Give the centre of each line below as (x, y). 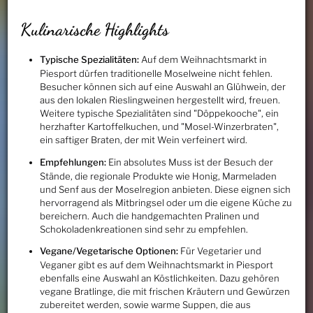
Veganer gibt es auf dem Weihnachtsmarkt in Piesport (156, 265)
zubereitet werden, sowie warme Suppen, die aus (145, 305)
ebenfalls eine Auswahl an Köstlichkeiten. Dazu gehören (159, 278)
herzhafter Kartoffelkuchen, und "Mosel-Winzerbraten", (159, 127)
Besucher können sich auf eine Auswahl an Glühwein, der (162, 87)
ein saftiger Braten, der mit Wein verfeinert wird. (143, 140)
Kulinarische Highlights (94, 29)
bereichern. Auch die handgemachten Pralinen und (149, 216)
